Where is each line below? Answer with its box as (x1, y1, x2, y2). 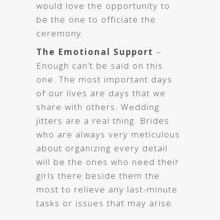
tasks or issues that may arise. (36, 197, 174, 209)
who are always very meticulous (36, 128, 180, 140)
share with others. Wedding (36, 101, 160, 112)
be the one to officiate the (36, 13, 156, 25)
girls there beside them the (36, 169, 160, 181)
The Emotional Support (36, 46, 153, 57)
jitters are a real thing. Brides (36, 114, 169, 126)
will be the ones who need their (36, 156, 179, 167)
